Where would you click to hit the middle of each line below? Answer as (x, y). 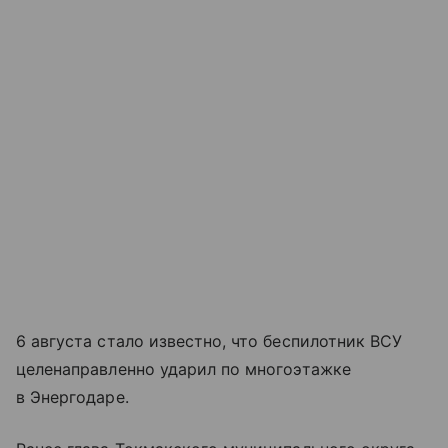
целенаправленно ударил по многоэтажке (183, 369)
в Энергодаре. (72, 397)
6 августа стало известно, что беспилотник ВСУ (209, 341)
